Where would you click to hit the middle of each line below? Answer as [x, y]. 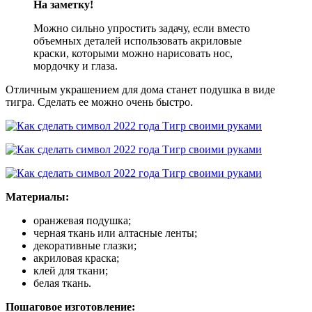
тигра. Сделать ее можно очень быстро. [99, 102]
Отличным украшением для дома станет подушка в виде [140, 89]
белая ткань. [62, 283]
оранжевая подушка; [82, 220]
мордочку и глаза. [76, 65]
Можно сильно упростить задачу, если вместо [142, 28]
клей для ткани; [71, 270]
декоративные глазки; [85, 245]
